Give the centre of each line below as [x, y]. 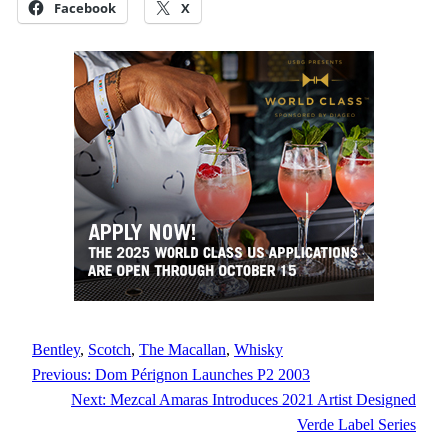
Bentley [56, 350]
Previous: [61, 375]
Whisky [258, 350]
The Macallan [182, 350]
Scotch [109, 350]
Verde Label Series [356, 425]
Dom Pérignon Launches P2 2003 [202, 375]
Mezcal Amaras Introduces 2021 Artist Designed [263, 400]
